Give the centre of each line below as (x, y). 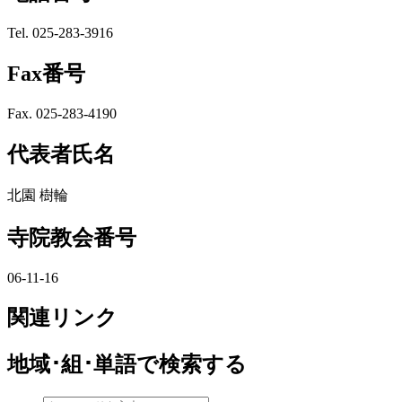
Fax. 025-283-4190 (62, 113)
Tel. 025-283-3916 (60, 33)
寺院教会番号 (72, 237)
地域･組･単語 (72, 365)
